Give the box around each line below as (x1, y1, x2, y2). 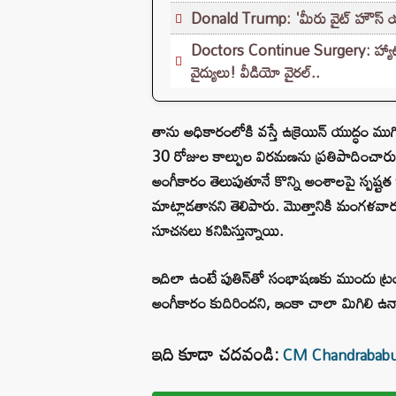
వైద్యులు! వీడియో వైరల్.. (191, 57, 320, 87)
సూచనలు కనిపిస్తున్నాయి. (152, 215, 284, 245)
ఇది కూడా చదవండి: (152, 335, 278, 371)
